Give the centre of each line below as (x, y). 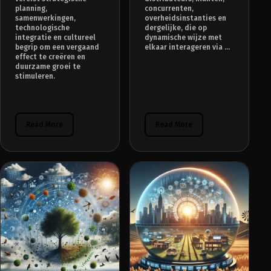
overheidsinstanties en (186, 18)
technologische (42, 28)
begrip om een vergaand (57, 47)
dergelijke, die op (176, 28)
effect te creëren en (50, 57)
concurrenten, (169, 9)
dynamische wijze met (184, 38)
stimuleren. (35, 77)
